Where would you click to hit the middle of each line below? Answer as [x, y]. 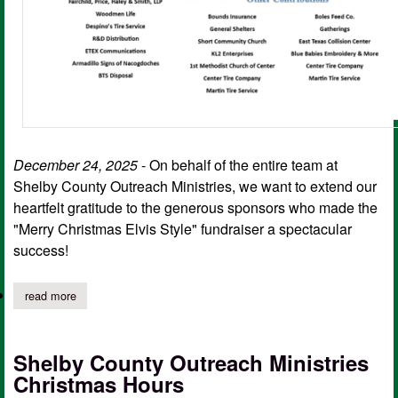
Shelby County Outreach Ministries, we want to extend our [195, 186]
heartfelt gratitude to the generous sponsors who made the [195, 207]
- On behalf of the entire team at [238, 164]
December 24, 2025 [76, 164]
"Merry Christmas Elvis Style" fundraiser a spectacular [183, 228]
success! [41, 250]
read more [50, 295]
